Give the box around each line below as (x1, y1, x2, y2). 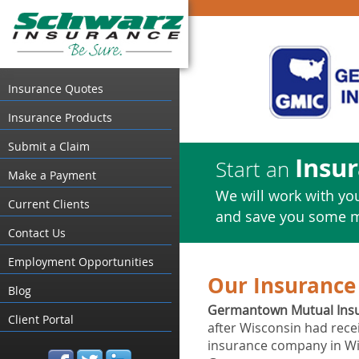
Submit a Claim (8, 138, 90, 154)
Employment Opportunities (8, 253, 154, 269)
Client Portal (8, 311, 74, 327)
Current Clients (8, 196, 90, 212)
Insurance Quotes (8, 80, 103, 96)
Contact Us (8, 224, 66, 240)
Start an (216, 155, 295, 183)
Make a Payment (8, 167, 96, 183)
